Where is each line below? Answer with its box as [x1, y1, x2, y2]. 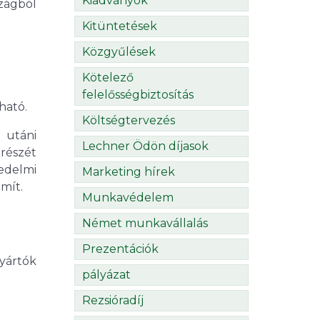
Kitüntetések [82, 19, 157, 34]
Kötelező [82, 71, 134, 85]
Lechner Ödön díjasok [82, 139, 209, 154]
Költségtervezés [82, 114, 175, 128]
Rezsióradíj [82, 294, 144, 308]
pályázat [82, 268, 131, 282]
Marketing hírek [82, 165, 175, 179]
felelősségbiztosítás [82, 88, 194, 102]
